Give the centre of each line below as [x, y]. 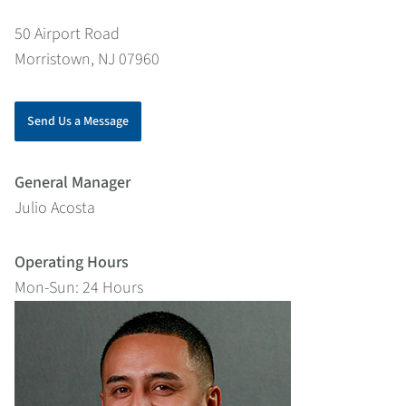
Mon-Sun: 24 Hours [79, 288]
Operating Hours [72, 262]
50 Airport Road [67, 34]
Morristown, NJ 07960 [87, 59]
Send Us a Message [78, 121]
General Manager [72, 183]
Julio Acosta [55, 208]
